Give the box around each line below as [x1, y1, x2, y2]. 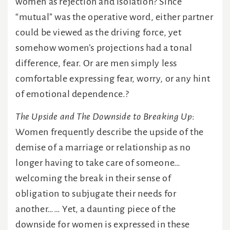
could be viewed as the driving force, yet [15, 27, 182, 38]
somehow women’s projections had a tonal [15, 43, 193, 53]
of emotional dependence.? [15, 89, 130, 100]
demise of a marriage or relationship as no [15, 142, 191, 153]
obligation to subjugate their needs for [15, 188, 177, 199]
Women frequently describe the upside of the [15, 127, 204, 138]
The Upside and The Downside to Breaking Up [15, 111, 193, 122]
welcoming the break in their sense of [15, 173, 171, 184]
